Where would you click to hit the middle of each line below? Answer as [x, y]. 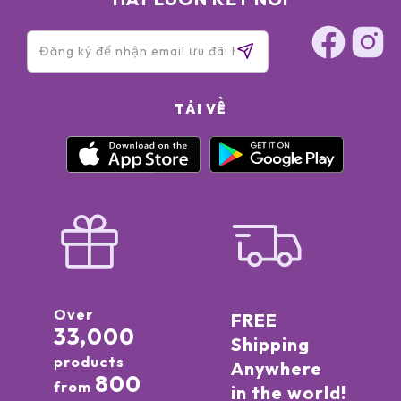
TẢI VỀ [200, 109]
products [89, 361]
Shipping [270, 344]
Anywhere [276, 368]
